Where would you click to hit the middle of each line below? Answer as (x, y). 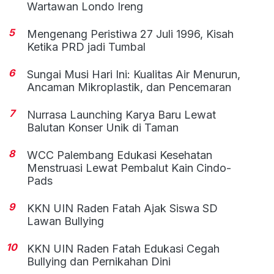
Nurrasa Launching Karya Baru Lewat (122, 114)
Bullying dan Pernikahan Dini (99, 261)
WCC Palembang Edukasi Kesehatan (120, 155)
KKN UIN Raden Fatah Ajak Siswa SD (123, 208)
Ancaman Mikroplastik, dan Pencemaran (129, 87)
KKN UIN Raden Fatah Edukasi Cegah (124, 248)
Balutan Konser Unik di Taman (103, 127)
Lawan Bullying (66, 221)
